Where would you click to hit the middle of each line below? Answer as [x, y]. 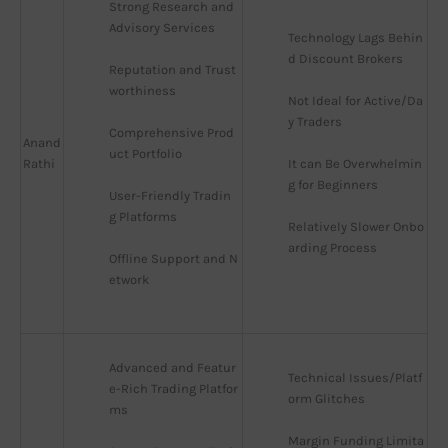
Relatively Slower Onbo [356, 227]
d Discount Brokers [345, 59]
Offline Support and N [173, 259]
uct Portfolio [145, 154]
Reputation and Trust [172, 70]
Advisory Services [162, 28]
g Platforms [143, 217]
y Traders [315, 122]
